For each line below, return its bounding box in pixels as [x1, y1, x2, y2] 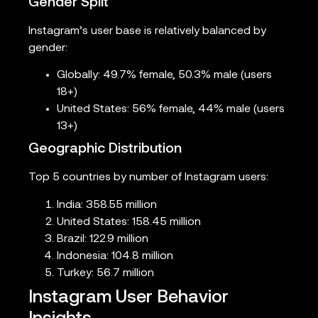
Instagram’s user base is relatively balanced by [28, 25, 266, 37]
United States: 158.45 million [57, 216, 201, 228]
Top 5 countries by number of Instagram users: [28, 172, 268, 184]
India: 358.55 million [57, 199, 157, 211]
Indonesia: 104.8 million [57, 250, 173, 262]
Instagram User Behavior [28, 288, 229, 307]
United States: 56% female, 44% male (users [57, 104, 285, 116]
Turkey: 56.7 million [57, 267, 154, 279]
